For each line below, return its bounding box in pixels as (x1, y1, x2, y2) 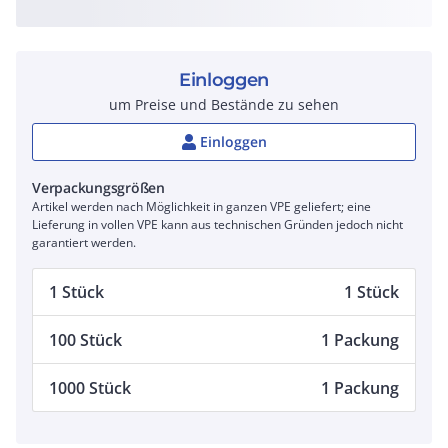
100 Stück (49, 328, 122, 351)
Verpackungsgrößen (32, 178, 165, 197)
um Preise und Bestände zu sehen (109, 95, 339, 114)
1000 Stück (49, 376, 131, 399)
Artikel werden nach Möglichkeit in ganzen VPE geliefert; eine (32, 198, 371, 215)
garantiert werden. (32, 234, 136, 251)
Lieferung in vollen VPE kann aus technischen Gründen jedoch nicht (32, 216, 403, 233)
